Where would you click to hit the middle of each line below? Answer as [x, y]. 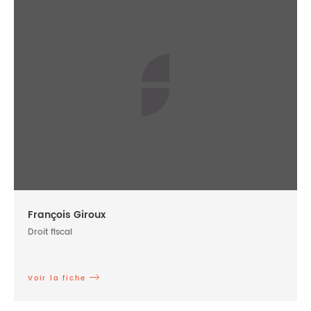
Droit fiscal [50, 233]
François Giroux [67, 215]
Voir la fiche [57, 279]
